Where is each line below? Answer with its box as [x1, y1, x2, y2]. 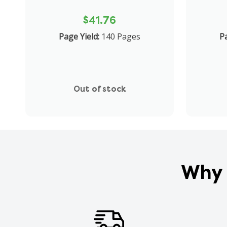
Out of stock [73, 83, 126, 94]
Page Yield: [59, 30, 100, 42]
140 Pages [101, 30, 141, 42]
